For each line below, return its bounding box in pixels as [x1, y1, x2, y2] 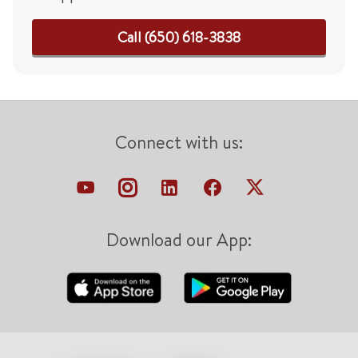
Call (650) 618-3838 [117, 27, 241, 47]
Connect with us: [115, 130, 243, 154]
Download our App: [106, 228, 252, 252]
